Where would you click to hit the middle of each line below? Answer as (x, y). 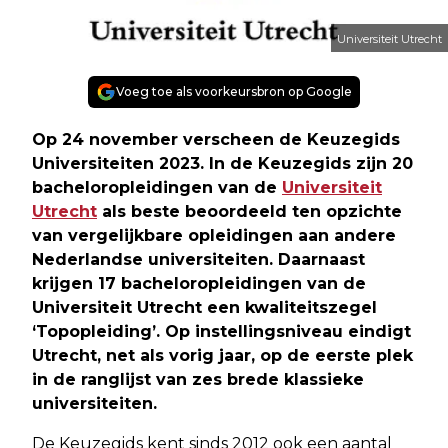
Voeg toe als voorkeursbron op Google (234, 92)
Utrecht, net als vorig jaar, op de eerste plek (222, 356)
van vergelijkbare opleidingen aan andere (214, 236)
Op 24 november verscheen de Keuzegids (216, 140)
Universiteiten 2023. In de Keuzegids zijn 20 (222, 164)
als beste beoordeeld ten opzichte (249, 212)
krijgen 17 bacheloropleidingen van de (199, 284)
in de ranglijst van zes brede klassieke (198, 380)
